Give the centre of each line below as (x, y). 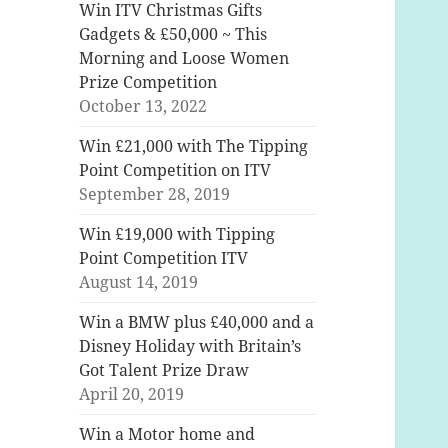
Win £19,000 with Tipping (177, 234)
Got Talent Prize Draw (164, 370)
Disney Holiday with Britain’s (190, 346)
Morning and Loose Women (184, 58)
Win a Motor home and (167, 434)
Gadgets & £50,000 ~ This (173, 34)
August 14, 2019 (139, 282)
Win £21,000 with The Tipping (194, 146)
